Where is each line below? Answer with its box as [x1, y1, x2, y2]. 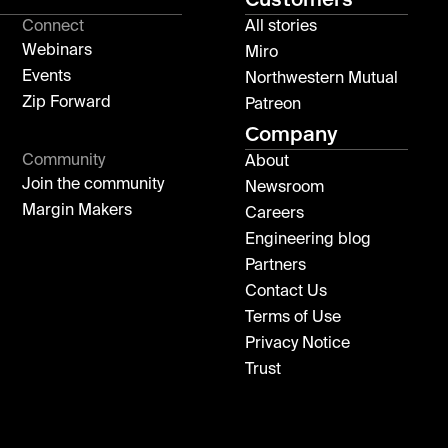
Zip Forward [22, 94, 112, 111]
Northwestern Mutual [245, 70, 408, 87]
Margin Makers [22, 202, 133, 219]
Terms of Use [245, 309, 341, 326]
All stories [245, 18, 327, 35]
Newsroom [245, 179, 324, 196]
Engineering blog [245, 231, 371, 248]
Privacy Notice [245, 335, 350, 352]
